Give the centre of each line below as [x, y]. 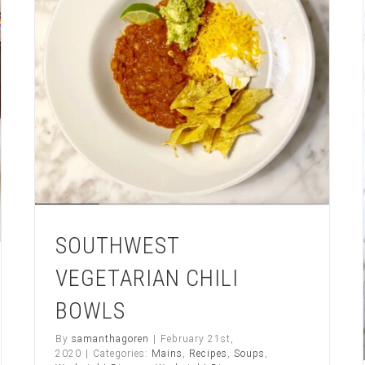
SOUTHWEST [117, 246]
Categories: [122, 354]
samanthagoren [110, 339]
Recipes [208, 354]
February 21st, [197, 339]
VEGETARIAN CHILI [147, 279]
